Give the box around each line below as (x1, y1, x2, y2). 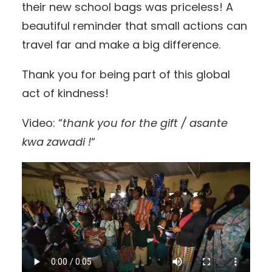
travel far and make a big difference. (22, 37, 220, 53)
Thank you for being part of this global (22, 67, 230, 83)
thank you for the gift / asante (63, 115, 228, 131)
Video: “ (22, 115, 63, 131)
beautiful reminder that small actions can (22, 18, 247, 34)
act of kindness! (22, 86, 109, 101)
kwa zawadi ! (22, 134, 91, 150)
